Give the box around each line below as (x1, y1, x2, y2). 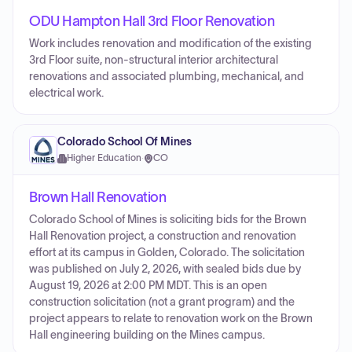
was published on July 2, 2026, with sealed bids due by (29, 263, 301, 275)
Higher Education (67, 153, 141, 163)
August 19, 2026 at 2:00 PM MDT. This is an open (29, 280, 267, 291)
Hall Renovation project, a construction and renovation (29, 230, 296, 242)
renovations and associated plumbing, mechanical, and (29, 71, 304, 82)
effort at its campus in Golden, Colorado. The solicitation (29, 247, 305, 258)
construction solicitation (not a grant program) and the (29, 296, 295, 308)
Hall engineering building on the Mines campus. (29, 329, 265, 341)
